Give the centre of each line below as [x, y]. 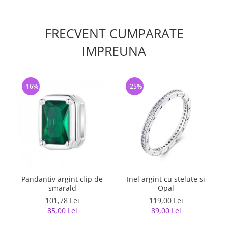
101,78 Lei [62, 200]
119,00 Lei [166, 200]
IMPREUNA [114, 51]
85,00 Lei [62, 210]
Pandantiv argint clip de [62, 179]
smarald [62, 188]
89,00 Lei [166, 210]
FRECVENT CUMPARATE [114, 33]
